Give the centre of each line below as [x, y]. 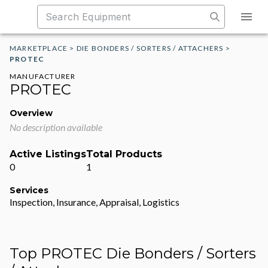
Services [29, 190]
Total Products [124, 154]
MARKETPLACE [39, 48]
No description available [56, 127]
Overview [31, 113]
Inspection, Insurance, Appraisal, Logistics [95, 202]
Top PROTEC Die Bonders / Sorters [133, 253]
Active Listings [48, 154]
